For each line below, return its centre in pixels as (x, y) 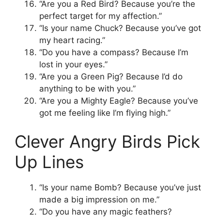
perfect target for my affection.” (101, 16)
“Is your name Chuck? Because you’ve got (120, 28)
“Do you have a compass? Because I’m (114, 52)
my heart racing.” (72, 40)
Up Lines (49, 162)
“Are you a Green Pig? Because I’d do (111, 76)
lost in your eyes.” (73, 64)
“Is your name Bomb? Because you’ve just (120, 188)
